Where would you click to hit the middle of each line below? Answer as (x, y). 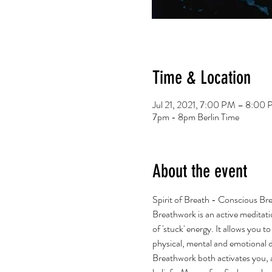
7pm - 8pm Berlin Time (195, 117)
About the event (199, 171)
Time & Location (201, 78)
